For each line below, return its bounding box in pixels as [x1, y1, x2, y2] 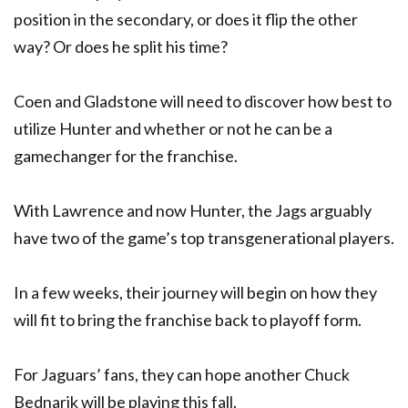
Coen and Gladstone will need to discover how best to [14, 90, 392, 111]
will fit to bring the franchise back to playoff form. [14, 309, 362, 330]
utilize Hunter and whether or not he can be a [14, 117, 332, 138]
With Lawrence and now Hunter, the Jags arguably [14, 199, 372, 220]
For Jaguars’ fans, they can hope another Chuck [14, 363, 350, 384]
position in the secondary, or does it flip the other [14, 8, 358, 29]
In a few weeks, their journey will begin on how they [14, 281, 377, 302]
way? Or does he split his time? [14, 36, 228, 56]
